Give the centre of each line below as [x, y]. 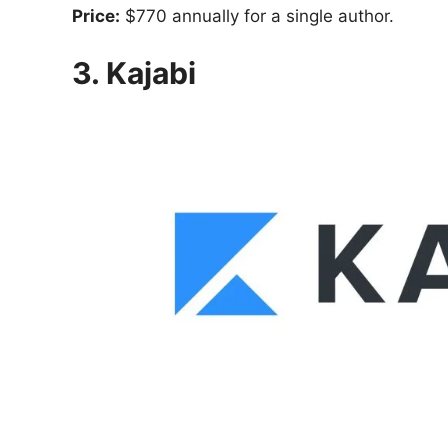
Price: [96, 16]
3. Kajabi [134, 72]
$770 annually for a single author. [257, 16]
